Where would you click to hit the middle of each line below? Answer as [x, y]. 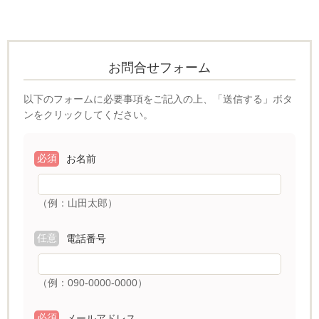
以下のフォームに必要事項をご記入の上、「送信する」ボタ [158, 99]
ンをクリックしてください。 [88, 115]
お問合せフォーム [159, 68]
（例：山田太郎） [78, 203]
